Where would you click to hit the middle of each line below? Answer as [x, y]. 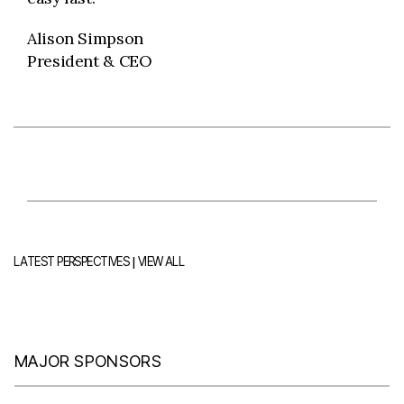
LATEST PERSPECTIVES [72, 262]
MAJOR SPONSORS [88, 361]
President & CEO [90, 61]
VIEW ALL [161, 262]
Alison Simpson [85, 38]
